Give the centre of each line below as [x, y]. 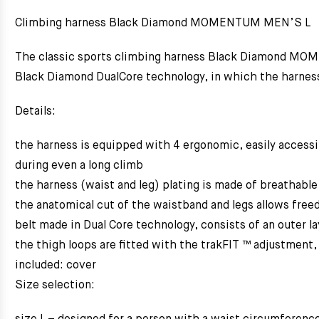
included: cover [56, 266]
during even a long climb [79, 166]
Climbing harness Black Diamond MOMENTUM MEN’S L [163, 23]
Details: [35, 112]
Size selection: [55, 286]
